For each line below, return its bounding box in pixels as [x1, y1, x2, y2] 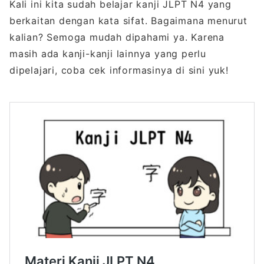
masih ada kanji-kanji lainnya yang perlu [9, 47, 206, 60]
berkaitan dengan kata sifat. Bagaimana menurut [9, 14, 247, 27]
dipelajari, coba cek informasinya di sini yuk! [9, 64, 229, 76]
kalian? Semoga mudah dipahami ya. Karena [9, 31, 225, 43]
